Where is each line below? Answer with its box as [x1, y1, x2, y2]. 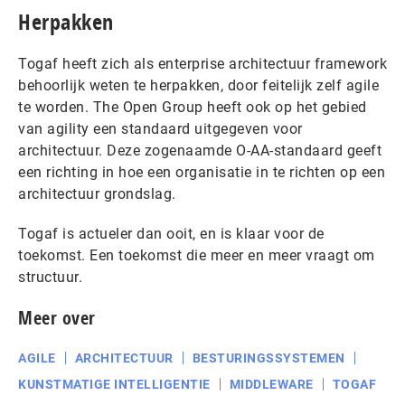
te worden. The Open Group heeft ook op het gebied [18, 98, 367, 116]
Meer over [18, 305, 96, 330]
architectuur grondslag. [18, 184, 176, 202]
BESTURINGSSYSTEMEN [192, 350, 345, 365]
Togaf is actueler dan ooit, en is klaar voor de [18, 224, 325, 242]
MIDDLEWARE [229, 376, 314, 391]
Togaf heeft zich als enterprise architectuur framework [18, 54, 387, 72]
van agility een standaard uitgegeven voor [18, 119, 303, 137]
